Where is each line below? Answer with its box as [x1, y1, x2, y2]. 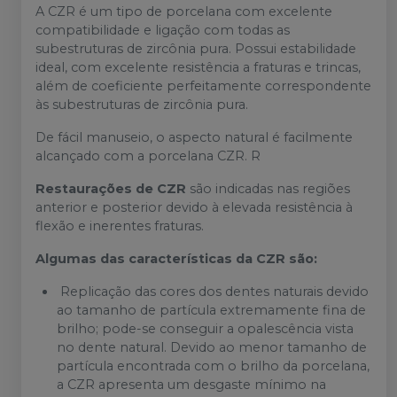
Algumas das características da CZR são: [35, 251, 317, 267]
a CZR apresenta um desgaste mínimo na [57, 377, 326, 393]
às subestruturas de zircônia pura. [35, 97, 248, 113]
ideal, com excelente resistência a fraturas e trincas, [35, 59, 361, 75]
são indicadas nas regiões [186, 181, 350, 197]
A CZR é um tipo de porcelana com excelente [35, 4, 332, 19]
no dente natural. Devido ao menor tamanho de [57, 339, 367, 355]
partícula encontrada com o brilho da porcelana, [57, 358, 370, 374]
